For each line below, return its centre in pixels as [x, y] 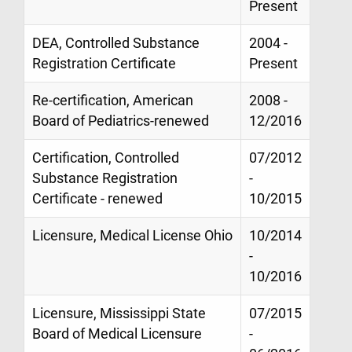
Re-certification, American [113, 100]
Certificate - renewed [97, 198]
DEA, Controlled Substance [116, 43]
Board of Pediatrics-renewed [121, 121]
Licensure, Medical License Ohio [132, 235]
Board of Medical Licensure [117, 334]
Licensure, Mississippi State [119, 313]
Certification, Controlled [106, 158]
